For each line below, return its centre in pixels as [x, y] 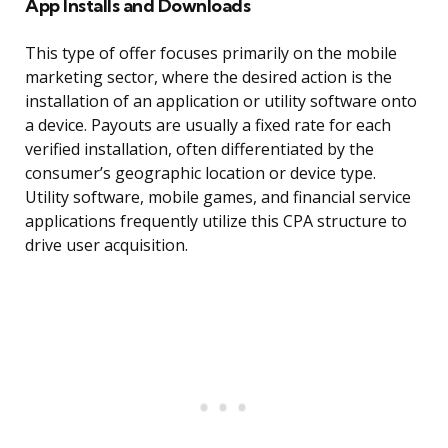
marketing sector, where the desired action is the [208, 77]
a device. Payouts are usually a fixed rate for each [208, 125]
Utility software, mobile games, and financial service [218, 197]
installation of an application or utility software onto [221, 101]
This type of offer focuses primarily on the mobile [211, 53]
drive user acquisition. [106, 245]
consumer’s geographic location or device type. [200, 173]
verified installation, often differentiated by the [199, 149]
